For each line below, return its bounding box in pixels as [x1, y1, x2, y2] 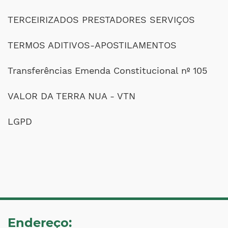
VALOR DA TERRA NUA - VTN [8, 91, 135, 101]
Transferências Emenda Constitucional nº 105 [8, 65, 207, 76]
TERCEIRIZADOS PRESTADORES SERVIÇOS [8, 14, 195, 25]
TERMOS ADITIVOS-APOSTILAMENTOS [8, 40, 177, 50]
